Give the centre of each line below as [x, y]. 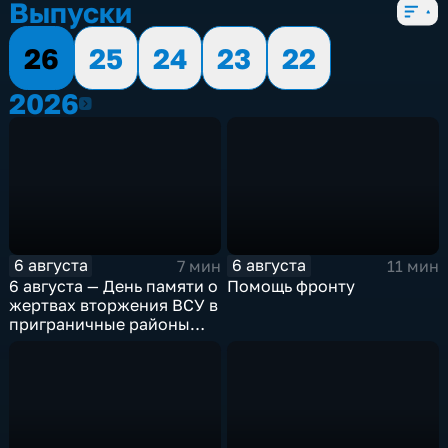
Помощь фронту [291, 285]
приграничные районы [100, 323]
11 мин [412, 265]
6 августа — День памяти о [114, 285]
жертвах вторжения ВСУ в [114, 304]
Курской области [77, 342]
